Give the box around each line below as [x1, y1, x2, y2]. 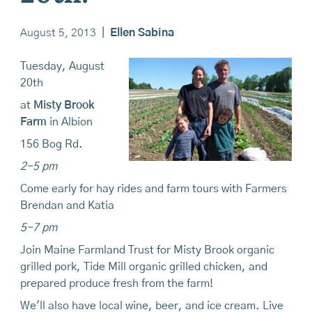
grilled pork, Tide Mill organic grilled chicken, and [19, 260, 267, 272]
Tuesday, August [19, 60, 104, 72]
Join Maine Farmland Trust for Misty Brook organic [19, 244, 274, 256]
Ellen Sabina [109, 26, 174, 38]
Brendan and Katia [19, 199, 114, 211]
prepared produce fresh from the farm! [19, 277, 213, 289]
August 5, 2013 [19, 26, 96, 38]
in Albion [46, 116, 93, 127]
